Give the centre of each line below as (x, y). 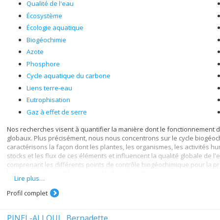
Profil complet (27, 193)
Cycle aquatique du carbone (69, 76)
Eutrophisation (48, 100)
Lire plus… (29, 178)
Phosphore (43, 64)
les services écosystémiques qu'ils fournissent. (77, 173)
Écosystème (44, 15)
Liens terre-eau (49, 88)
